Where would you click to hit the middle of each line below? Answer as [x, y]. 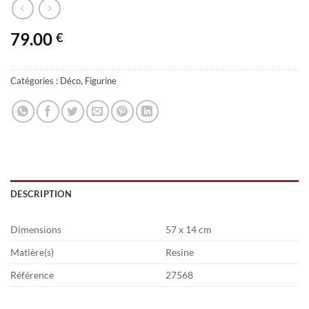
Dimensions [36, 230]
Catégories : [35, 81]
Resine [180, 252]
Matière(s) [32, 252]
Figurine [101, 81]
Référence [32, 275]
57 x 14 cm [189, 230]
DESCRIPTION [41, 194]
